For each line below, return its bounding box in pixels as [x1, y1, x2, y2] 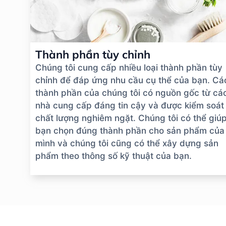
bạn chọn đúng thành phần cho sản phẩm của [35, 126, 224, 136]
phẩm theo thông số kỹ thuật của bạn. [35, 151, 192, 161]
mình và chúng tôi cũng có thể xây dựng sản [35, 138, 218, 149]
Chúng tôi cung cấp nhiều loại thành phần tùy [35, 63, 222, 73]
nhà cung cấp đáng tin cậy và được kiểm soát [35, 100, 224, 111]
